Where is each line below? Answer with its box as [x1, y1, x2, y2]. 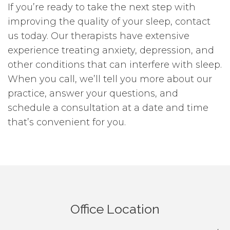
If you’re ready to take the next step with [8, 2, 196, 13]
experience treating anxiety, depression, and [8, 45, 214, 56]
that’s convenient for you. [8, 117, 126, 128]
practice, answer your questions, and [8, 88, 178, 100]
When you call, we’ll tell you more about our [8, 73, 212, 85]
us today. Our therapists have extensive [8, 30, 189, 42]
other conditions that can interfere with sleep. [8, 59, 222, 71]
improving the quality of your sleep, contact [8, 16, 210, 28]
